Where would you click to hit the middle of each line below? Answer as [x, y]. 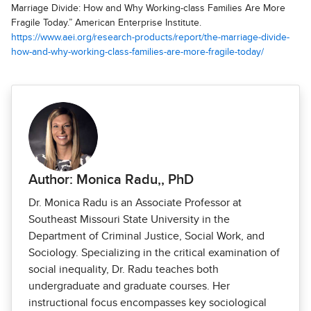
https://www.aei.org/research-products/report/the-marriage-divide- [150, 37]
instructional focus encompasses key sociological [148, 303]
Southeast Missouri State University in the [129, 219]
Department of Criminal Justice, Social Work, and [146, 236]
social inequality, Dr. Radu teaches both [124, 269]
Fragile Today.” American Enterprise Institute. [106, 23]
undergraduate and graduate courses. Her [129, 286]
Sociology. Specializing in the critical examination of [154, 253]
